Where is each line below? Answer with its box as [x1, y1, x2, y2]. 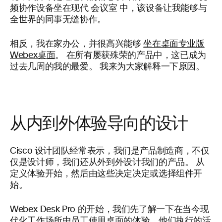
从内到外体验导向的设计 [10, 112, 188, 135]
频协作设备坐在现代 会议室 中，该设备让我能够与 [10, 4, 207, 13]
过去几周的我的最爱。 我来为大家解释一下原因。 [10, 62, 205, 71]
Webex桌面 [10, 51, 55, 60]
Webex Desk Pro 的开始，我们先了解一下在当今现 [10, 205, 209, 214]
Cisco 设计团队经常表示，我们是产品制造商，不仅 [10, 147, 210, 156]
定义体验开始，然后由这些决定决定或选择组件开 [10, 169, 203, 178]
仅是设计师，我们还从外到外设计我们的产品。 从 [10, 158, 205, 167]
